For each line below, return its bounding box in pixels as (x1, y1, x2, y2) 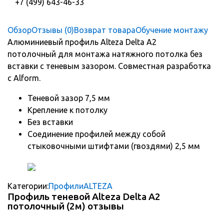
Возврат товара (74, 25, 135, 35)
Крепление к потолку (27, 105, 107, 115)
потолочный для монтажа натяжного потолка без (7, 49, 202, 59)
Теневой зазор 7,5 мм (27, 93, 110, 103)
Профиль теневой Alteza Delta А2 (7, 191, 160, 202)
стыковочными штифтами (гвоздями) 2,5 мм (27, 141, 200, 151)
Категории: (7, 181, 48, 191)
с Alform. (7, 73, 40, 83)
